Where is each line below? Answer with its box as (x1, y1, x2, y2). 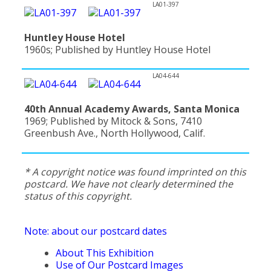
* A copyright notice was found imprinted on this (24, 165, 246, 178)
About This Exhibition (56, 246, 154, 260)
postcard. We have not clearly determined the (24, 177, 233, 191)
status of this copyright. (24, 189, 132, 203)
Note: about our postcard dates (24, 224, 167, 238)
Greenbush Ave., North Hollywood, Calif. (24, 126, 205, 140)
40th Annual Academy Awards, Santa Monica (24, 102, 240, 116)
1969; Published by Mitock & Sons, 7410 (24, 114, 202, 128)
